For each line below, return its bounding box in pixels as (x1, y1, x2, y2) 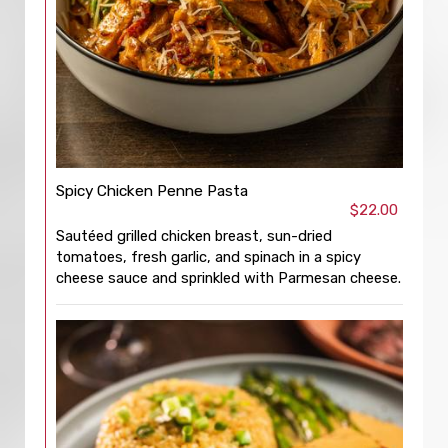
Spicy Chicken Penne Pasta (56, 182, 248, 200)
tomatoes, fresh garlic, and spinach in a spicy (56, 248, 361, 266)
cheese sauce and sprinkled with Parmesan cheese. (56, 269, 401, 287)
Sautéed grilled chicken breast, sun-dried (56, 227, 332, 245)
